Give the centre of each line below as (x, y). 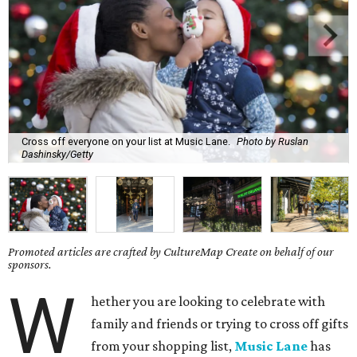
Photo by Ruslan (273, 141)
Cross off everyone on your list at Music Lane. (126, 141)
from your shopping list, (163, 346)
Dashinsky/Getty (57, 154)
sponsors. (30, 265)
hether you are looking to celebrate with (208, 302)
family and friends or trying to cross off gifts (220, 324)
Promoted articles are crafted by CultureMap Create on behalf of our (171, 252)
